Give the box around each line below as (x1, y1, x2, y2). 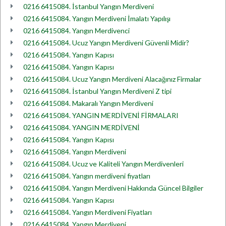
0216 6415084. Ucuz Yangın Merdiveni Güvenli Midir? (23, 38, 189, 47)
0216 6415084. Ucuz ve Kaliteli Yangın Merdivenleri (23, 159, 184, 168)
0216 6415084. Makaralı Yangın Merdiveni (23, 99, 153, 107)
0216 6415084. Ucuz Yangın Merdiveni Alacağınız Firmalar (23, 75, 201, 83)
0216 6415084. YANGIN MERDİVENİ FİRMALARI (23, 111, 179, 120)
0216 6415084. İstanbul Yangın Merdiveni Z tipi (23, 87, 172, 95)
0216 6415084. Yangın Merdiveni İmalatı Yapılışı (23, 14, 171, 23)
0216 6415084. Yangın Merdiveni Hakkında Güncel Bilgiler (23, 184, 203, 192)
